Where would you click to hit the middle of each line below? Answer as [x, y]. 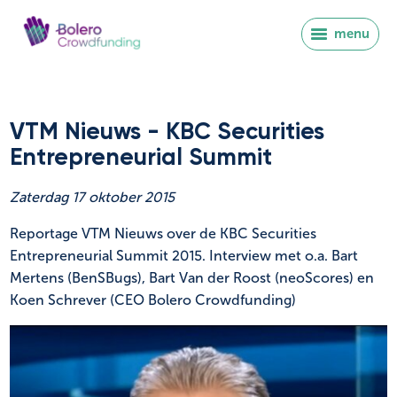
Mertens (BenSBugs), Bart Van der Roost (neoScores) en [192, 277]
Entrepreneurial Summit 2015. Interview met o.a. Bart [184, 255]
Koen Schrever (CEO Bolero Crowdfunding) [153, 300]
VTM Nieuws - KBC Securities [167, 132]
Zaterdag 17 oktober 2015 [92, 197]
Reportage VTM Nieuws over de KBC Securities [163, 233]
